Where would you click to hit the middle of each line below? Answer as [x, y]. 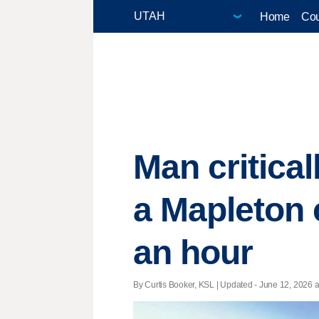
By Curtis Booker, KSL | [177, 284]
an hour [193, 253]
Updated [236, 284]
